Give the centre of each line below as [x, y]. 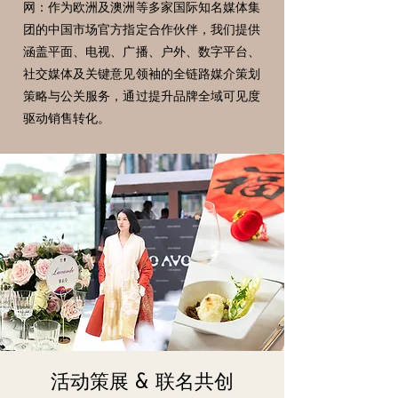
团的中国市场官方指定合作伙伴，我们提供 [142, 29]
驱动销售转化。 [67, 118]
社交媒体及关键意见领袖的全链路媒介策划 [142, 73]
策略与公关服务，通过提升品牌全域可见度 [142, 96]
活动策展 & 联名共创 [142, 383]
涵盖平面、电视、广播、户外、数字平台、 [142, 51]
